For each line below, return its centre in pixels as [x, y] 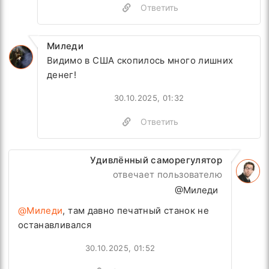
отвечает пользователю [167, 175]
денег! [62, 75]
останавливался [55, 225]
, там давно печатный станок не [136, 211]
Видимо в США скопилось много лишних [140, 61]
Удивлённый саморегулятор [156, 160]
